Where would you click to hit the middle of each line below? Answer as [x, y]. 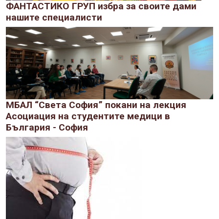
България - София [47, 128]
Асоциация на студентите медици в [88, 116]
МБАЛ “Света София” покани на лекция [96, 105]
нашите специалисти [54, 18]
